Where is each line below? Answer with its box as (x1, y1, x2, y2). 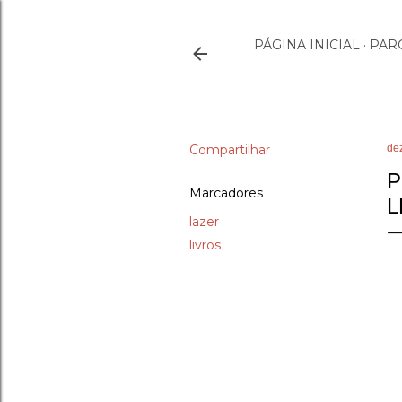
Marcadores (189, 185, 263, 201)
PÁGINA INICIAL (254, 37, 360, 53)
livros (189, 237, 221, 253)
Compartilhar (189, 142, 270, 158)
